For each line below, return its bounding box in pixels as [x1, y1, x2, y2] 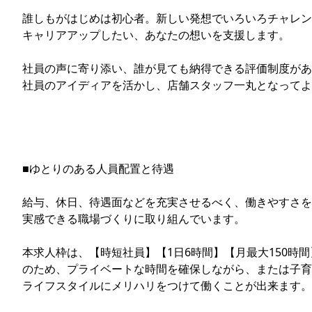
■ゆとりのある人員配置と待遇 [22, 160, 174, 176]
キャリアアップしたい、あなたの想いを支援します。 [22, 26, 290, 42]
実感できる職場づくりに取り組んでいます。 [22, 210, 245, 226]
